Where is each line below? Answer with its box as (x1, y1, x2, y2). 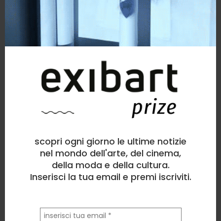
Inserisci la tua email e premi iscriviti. (30, 170, 191, 183)
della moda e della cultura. (51, 158, 170, 171)
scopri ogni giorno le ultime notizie (35, 135, 186, 147)
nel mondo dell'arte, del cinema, (40, 147, 181, 159)
